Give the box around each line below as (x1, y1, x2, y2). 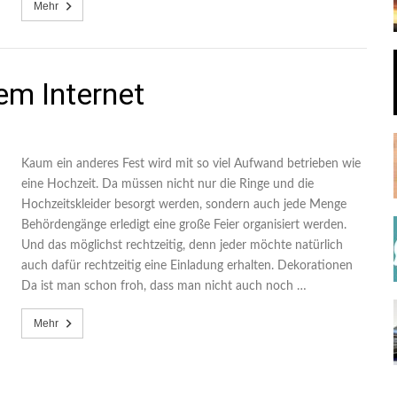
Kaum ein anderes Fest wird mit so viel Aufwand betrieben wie (21, 158, 361, 170)
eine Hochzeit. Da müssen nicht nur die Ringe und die (21, 178, 314, 191)
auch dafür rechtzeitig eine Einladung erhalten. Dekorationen (21, 260, 353, 272)
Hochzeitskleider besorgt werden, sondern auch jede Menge (21, 198, 346, 211)
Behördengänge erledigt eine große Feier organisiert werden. (21, 219, 346, 231)
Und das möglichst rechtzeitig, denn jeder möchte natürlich (21, 239, 343, 252)
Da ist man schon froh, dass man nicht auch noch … (21, 280, 307, 292)
